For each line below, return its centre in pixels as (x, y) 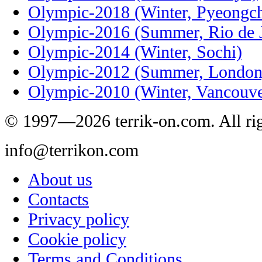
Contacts (58, 199)
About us (60, 179)
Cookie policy (77, 239)
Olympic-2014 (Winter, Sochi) (135, 51)
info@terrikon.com (72, 150)
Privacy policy (79, 219)
